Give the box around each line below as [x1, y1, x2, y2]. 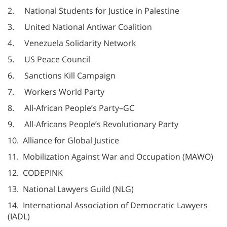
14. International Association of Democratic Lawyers [8, 199, 208, 211]
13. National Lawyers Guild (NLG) [8, 183, 134, 195]
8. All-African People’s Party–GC [8, 102, 134, 113]
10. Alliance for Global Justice [8, 134, 119, 146]
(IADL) [8, 210, 30, 222]
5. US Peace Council [8, 53, 90, 65]
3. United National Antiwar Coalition [8, 21, 152, 32]
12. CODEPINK [8, 167, 63, 178]
